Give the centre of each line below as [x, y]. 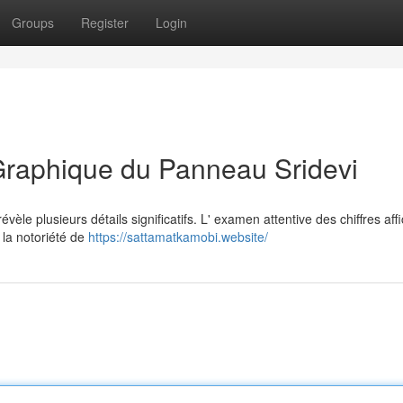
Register [105, 22]
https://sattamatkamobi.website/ [178, 237]
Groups [33, 22]
